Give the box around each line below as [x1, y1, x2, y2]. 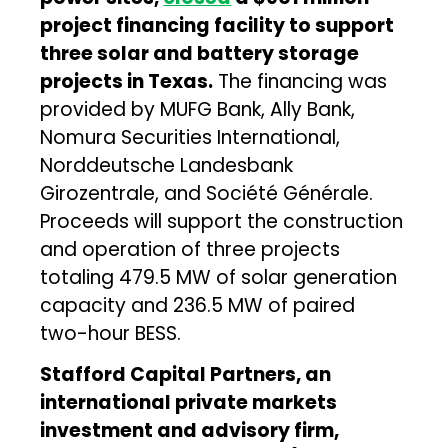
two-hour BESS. [40, 319, 182, 347]
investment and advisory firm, [40, 416, 340, 444]
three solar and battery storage [40, 39, 360, 67]
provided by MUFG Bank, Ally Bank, [40, 95, 356, 123]
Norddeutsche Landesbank [40, 151, 294, 179]
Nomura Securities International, [40, 123, 341, 151]
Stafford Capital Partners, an [40, 360, 332, 388]
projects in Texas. [40, 67, 214, 95]
